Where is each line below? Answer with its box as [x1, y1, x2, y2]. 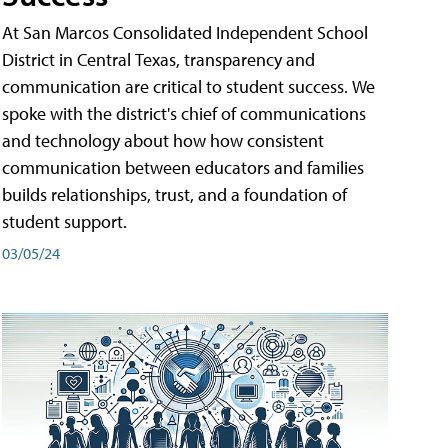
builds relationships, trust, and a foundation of [2, 183, 347, 207]
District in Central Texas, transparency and [2, 48, 315, 72]
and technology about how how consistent [2, 129, 324, 153]
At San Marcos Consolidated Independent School [2, 21, 368, 45]
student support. [2, 210, 127, 234]
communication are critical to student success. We [2, 75, 375, 99]
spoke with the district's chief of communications [2, 102, 366, 126]
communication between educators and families [2, 156, 364, 180]
